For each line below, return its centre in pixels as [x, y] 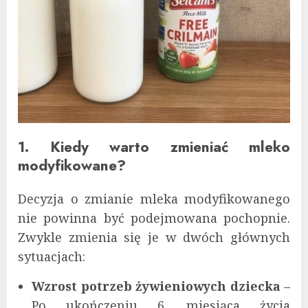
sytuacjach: [52, 257]
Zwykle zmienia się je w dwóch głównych [154, 238]
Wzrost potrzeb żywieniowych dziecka [156, 286]
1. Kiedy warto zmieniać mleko [154, 147]
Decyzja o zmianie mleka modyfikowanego [154, 199]
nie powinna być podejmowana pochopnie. [154, 218]
